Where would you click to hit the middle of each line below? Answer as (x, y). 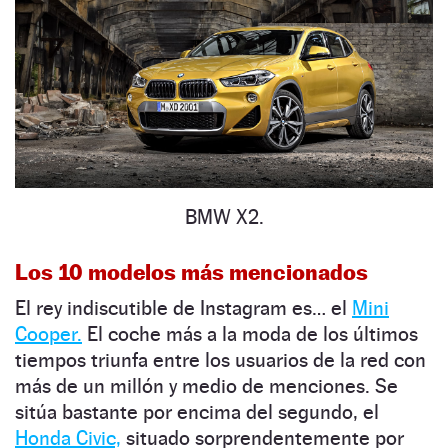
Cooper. (48, 334)
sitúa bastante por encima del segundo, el (197, 412)
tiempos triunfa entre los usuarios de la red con (220, 360)
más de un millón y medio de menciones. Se (206, 386)
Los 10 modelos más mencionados (191, 272)
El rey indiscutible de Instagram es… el (183, 308)
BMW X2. (224, 217)
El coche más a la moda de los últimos (250, 334)
